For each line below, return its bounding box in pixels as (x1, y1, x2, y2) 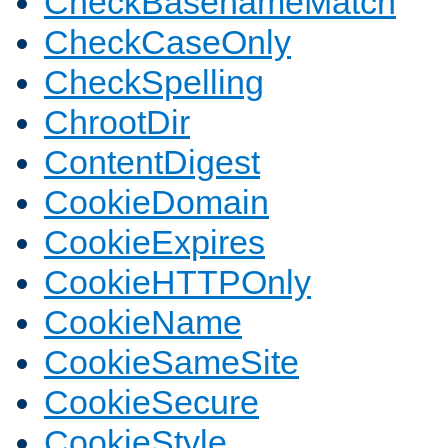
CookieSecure (44, 383, 259, 422)
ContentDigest (44, 143, 260, 182)
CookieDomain (44, 183, 269, 222)
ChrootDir (44, 103, 190, 142)
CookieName (44, 303, 242, 342)
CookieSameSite (44, 343, 299, 382)
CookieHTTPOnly (44, 263, 311, 302)
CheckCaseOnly (44, 23, 291, 62)
